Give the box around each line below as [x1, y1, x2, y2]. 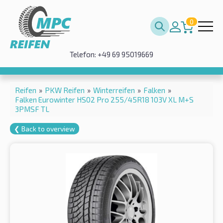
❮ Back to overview [14, 124, 75, 133]
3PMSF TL [15, 104, 49, 113]
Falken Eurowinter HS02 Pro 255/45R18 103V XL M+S [15, 95, 194, 104]
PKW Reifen [45, 85, 85, 95]
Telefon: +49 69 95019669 [70, 50, 153, 59]
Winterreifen [93, 85, 135, 95]
